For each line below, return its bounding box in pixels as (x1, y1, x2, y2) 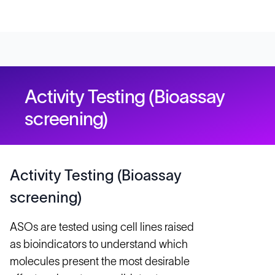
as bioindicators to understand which (10, 238, 188, 250)
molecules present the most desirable (10, 255, 190, 268)
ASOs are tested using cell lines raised (10, 221, 194, 233)
